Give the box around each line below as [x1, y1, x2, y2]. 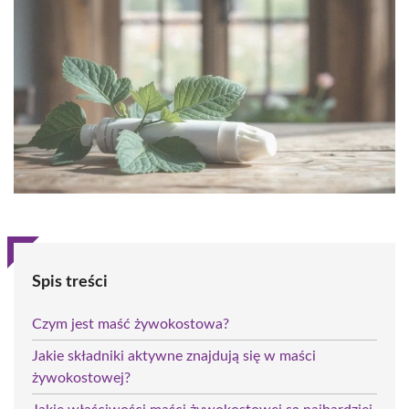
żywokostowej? [32, 370, 131, 385]
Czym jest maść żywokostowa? [32, 316, 229, 331]
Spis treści [32, 273, 108, 290]
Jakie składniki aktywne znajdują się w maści [32, 348, 316, 363]
